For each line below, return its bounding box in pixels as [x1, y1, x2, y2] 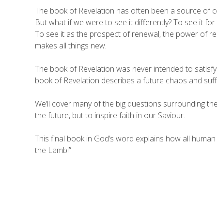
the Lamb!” [35, 145, 71, 156]
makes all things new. [35, 40, 107, 51]
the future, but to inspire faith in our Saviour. [35, 110, 185, 121]
